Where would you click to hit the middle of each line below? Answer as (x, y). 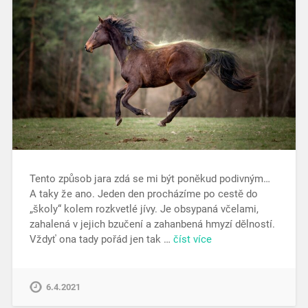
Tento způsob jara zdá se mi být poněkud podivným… (150, 178)
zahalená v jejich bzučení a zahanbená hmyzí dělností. (152, 224)
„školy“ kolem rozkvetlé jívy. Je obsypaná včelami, (144, 209)
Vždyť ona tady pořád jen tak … (101, 239)
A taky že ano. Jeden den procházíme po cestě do (143, 194)
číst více (192, 239)
